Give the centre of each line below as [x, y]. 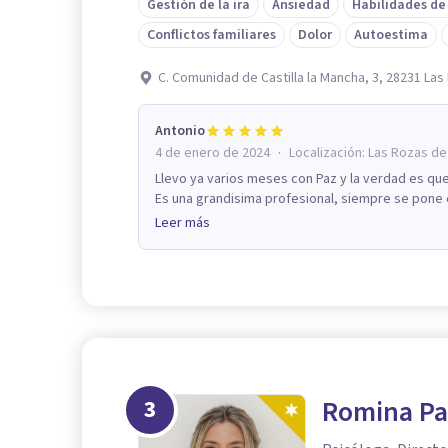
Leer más [182, 222]
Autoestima [391, 34]
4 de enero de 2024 [212, 152]
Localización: [328, 152]
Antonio [180, 130]
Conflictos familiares [211, 34]
